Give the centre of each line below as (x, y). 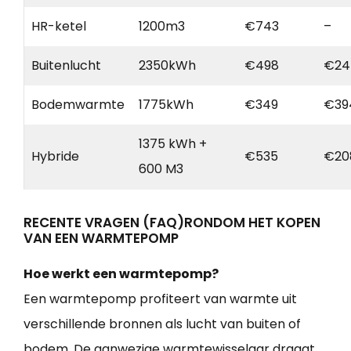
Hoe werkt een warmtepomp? (121, 273)
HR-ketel (59, 26)
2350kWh (167, 65)
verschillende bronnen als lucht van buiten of (162, 324)
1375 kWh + (173, 143)
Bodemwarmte (78, 104)
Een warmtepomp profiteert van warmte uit (160, 299)
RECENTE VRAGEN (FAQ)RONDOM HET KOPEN (172, 222)
